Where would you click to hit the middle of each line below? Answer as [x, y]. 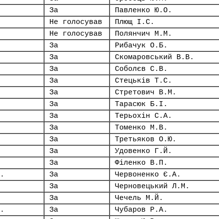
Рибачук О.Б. [141, 45]
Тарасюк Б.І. [141, 104]
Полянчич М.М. [143, 34]
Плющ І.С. [135, 22]
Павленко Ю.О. [143, 10]
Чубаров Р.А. [141, 210]
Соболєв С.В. [141, 69]
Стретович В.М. [146, 92]
